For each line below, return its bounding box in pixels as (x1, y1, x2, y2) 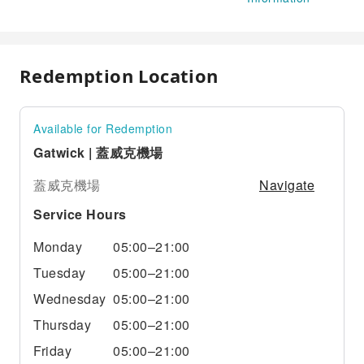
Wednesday (33, 289, 106, 308)
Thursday (33, 315, 91, 334)
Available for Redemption (33, 120, 172, 136)
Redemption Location (19, 63, 219, 88)
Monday (33, 237, 82, 256)
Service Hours (33, 205, 127, 223)
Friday (33, 341, 71, 360)
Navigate (259, 175, 314, 194)
